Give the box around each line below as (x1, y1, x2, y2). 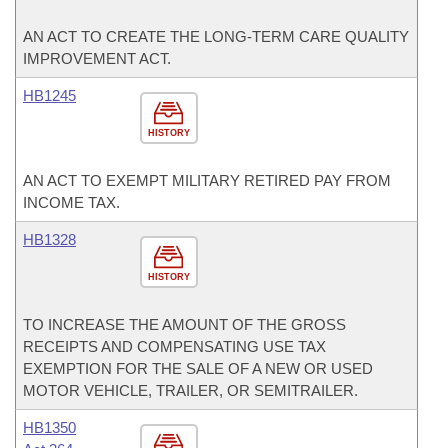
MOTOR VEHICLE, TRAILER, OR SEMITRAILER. (23, 382, 358, 399)
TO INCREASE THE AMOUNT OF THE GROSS (23, 316, 346, 333)
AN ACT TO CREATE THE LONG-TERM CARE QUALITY (23, 28, 409, 45)
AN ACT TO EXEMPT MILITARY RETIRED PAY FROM (23, 172, 391, 189)
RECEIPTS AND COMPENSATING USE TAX (23, 338, 326, 355)
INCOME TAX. (23, 194, 120, 211)
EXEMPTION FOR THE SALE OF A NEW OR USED (23, 360, 373, 377)
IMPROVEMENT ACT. (23, 50, 171, 67)
